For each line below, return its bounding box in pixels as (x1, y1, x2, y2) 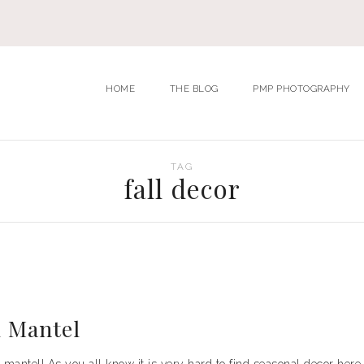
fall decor (123, 171, 240, 206)
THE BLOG (169, 83, 219, 94)
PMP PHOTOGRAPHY (253, 83, 350, 94)
